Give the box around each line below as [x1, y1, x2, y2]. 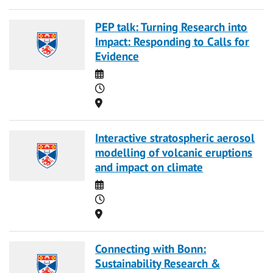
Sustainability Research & [95, 255, 221, 271]
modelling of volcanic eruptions [95, 144, 253, 160]
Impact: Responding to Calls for [95, 33, 250, 49]
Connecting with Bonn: [95, 240, 207, 256]
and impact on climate [95, 158, 204, 174]
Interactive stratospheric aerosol [95, 129, 255, 145]
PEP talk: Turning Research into [95, 18, 248, 34]
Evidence [95, 48, 140, 63]
